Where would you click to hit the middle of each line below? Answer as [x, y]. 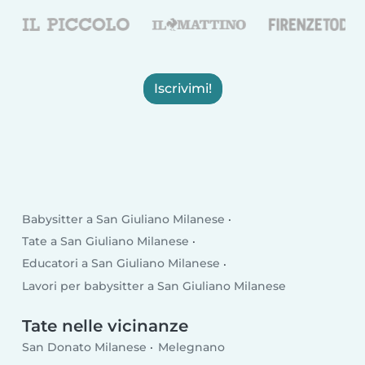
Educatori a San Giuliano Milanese [121, 264]
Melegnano [191, 347]
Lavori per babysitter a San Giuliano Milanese [154, 286]
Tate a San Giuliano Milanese [106, 242]
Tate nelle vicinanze [106, 326]
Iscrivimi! [182, 88]
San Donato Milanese [85, 347]
